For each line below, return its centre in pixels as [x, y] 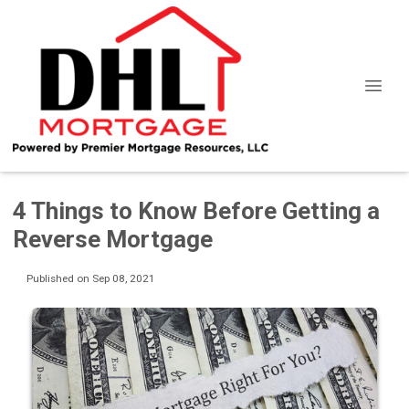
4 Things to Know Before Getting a [196, 211]
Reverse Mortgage [113, 239]
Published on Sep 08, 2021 [90, 278]
